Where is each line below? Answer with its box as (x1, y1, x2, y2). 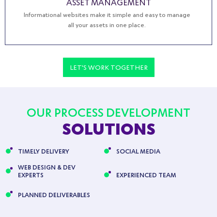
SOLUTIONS (62, 118, 155, 138)
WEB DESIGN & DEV (18, 163, 76, 170)
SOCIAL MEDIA (116, 147, 161, 155)
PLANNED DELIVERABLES (18, 190, 90, 198)
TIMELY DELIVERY (18, 147, 69, 155)
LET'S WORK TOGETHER (69, 62, 148, 71)
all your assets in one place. (68, 20, 146, 29)
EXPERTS (18, 170, 44, 178)
